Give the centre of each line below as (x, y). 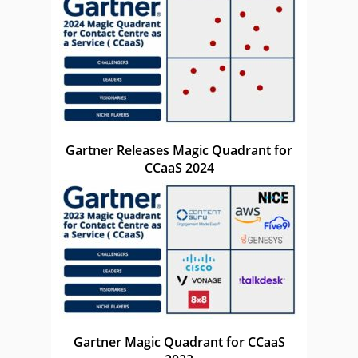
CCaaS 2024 (179, 168)
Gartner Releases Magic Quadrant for (179, 151)
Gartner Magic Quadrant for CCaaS (179, 342)
